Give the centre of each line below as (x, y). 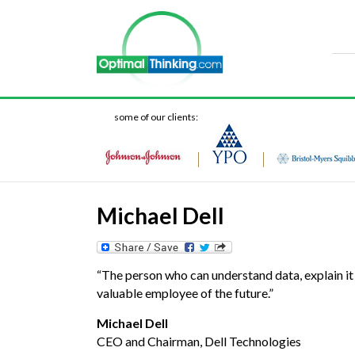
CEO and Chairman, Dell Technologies (199, 342)
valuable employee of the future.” (185, 293)
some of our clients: (156, 117)
